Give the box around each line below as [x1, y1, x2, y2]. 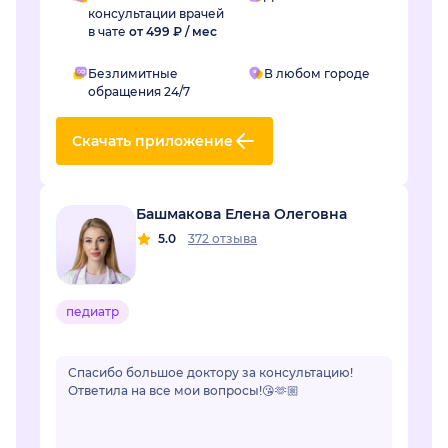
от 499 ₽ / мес [129, 24, 217, 40]
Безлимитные [88, 66, 178, 82]
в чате [88, 24, 129, 40]
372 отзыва [188, 231, 257, 247]
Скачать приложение [72, 132, 233, 151]
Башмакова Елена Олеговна [136, 205, 347, 224]
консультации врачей [88, 6, 224, 22]
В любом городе [264, 66, 370, 82]
